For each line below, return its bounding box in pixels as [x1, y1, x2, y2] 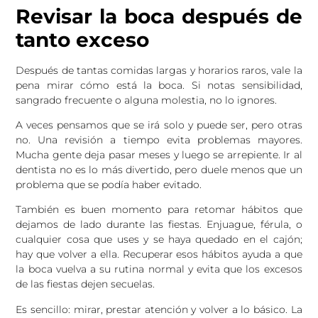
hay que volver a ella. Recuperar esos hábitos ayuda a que [16, 248, 302, 261]
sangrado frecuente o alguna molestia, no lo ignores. [16, 93, 278, 106]
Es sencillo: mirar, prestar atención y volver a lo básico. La [16, 302, 302, 316]
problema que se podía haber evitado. [16, 178, 202, 192]
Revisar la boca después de [16, 4, 302, 28]
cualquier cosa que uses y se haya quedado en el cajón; [16, 233, 302, 246]
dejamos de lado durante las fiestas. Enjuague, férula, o [16, 218, 302, 231]
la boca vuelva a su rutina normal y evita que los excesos [16, 263, 302, 276]
